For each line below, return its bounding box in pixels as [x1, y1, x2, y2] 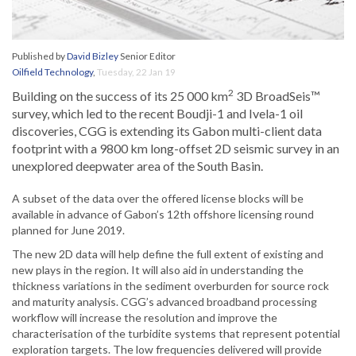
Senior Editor [118, 50, 176, 63]
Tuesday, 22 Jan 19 [97, 66, 176, 79]
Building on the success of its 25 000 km [12, 88, 228, 104]
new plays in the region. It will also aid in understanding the [12, 263, 304, 277]
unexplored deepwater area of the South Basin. [12, 158, 263, 174]
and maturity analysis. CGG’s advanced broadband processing [12, 295, 317, 309]
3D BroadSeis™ [234, 88, 320, 104]
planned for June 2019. [12, 223, 125, 238]
